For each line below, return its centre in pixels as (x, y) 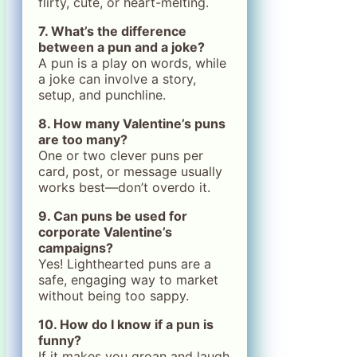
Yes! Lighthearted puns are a (125, 264)
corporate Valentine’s (105, 232)
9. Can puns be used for (113, 216)
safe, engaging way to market (128, 280)
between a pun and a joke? (122, 47)
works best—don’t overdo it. (124, 187)
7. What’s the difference (112, 31)
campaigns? (76, 248)
